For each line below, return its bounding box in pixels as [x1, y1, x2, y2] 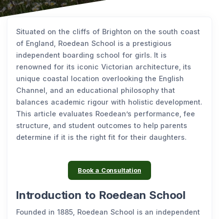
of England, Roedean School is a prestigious [16, 39, 172, 47]
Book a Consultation [78, 166, 141, 174]
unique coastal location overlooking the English [16, 74, 184, 83]
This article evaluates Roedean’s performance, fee [16, 109, 196, 118]
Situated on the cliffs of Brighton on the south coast [16, 27, 200, 36]
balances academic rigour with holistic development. [16, 97, 203, 106]
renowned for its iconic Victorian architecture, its [16, 62, 192, 71]
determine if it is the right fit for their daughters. [16, 132, 187, 141]
